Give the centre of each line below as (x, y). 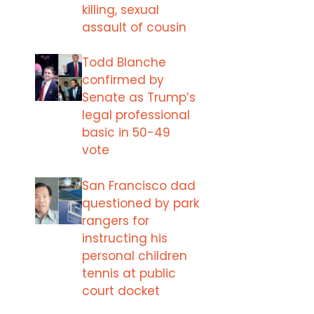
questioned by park (141, 203)
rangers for (116, 220)
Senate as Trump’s (139, 97)
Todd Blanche (124, 62)
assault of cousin (134, 27)
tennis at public (129, 273)
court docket (121, 291)
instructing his (125, 238)
